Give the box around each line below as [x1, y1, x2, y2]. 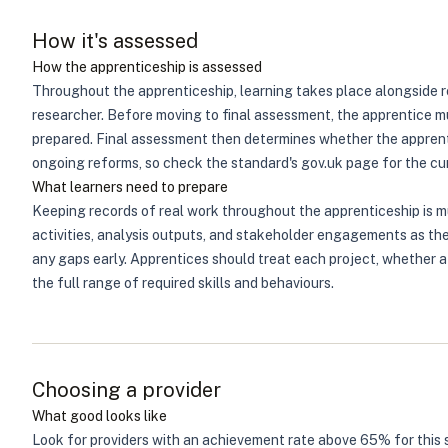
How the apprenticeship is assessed [32, 59, 262, 75]
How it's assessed [32, 29, 198, 53]
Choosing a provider [32, 378, 221, 402]
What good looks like [32, 408, 167, 424]
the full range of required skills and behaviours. [32, 275, 334, 291]
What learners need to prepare [32, 179, 228, 195]
